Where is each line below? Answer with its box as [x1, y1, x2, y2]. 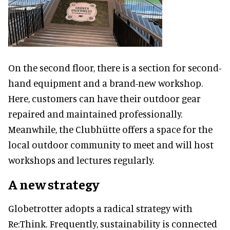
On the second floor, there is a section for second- [8, 62, 221, 74]
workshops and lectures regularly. [8, 154, 154, 166]
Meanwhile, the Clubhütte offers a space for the [8, 123, 213, 136]
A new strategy [8, 176, 99, 193]
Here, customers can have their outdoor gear [8, 92, 201, 105]
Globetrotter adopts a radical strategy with [8, 202, 193, 215]
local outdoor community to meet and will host [8, 139, 214, 151]
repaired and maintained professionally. [8, 108, 182, 120]
